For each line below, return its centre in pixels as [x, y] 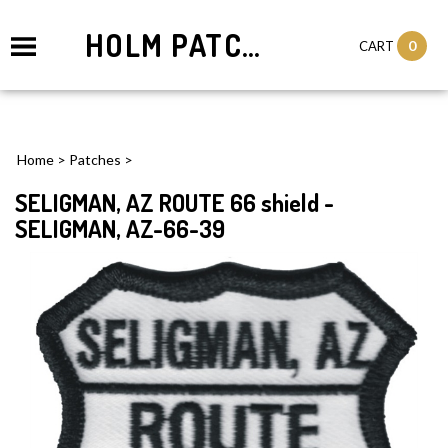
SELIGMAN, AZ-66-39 [120, 228]
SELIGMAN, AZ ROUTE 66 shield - [174, 202]
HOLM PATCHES [251, 45]
